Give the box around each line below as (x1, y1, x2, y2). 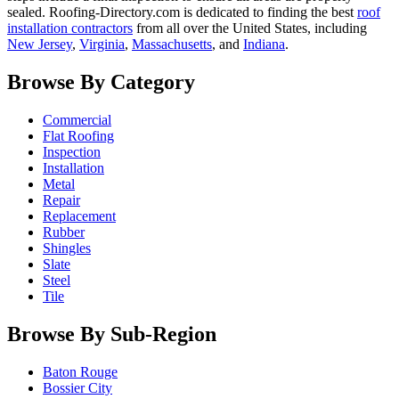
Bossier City (43, 379, 112, 395)
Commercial (43, 112, 111, 128)
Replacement (43, 208, 116, 224)
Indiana (243, 37, 285, 53)
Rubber (43, 224, 85, 240)
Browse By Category (7, 70, 195, 94)
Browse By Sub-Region (7, 322, 216, 346)
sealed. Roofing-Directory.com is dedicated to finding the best (7, 4, 357, 20)
